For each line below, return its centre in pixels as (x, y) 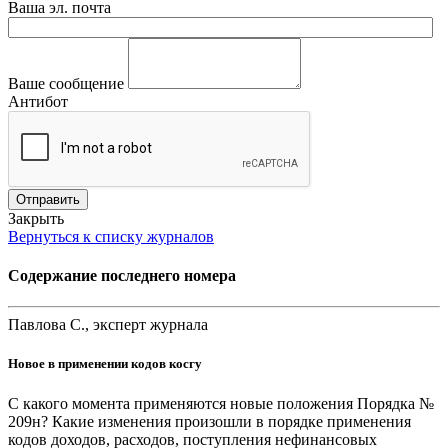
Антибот (38, 101)
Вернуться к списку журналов (111, 236)
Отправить (48, 199)
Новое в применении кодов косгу (105, 364)
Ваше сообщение (66, 83)
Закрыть (36, 218)
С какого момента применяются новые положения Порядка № (221, 403)
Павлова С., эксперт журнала (108, 325)
